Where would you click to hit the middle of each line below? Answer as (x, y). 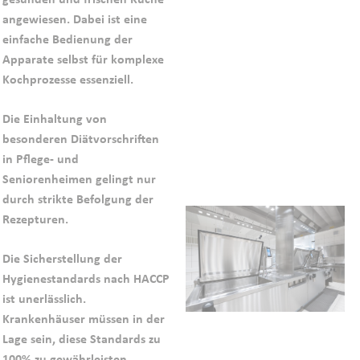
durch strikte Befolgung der (78, 198)
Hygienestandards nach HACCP (86, 278)
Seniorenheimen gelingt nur (79, 178)
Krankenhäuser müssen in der (84, 318)
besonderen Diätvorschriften (81, 138)
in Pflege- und (41, 158)
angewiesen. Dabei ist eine (75, 18)
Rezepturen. (35, 219)
